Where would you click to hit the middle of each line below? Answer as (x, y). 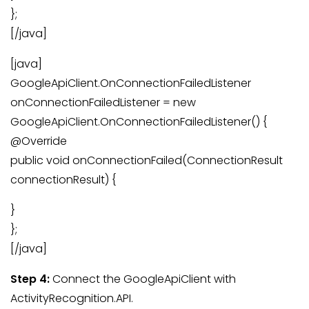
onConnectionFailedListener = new (103, 103)
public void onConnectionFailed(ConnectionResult (147, 161)
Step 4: (30, 279)
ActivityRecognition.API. (72, 299)
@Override (39, 141)
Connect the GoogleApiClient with (143, 279)
